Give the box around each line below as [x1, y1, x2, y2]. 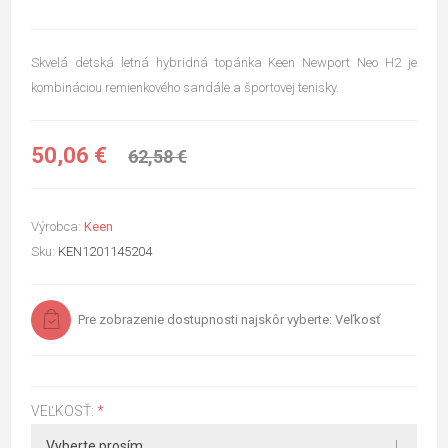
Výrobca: [31, 218, 81, 234]
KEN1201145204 [58, 243, 152, 259]
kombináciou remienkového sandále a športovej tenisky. [31, 80, 339, 96]
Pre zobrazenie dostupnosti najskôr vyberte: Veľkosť [78, 311, 381, 327]
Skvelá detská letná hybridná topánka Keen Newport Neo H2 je [31, 55, 417, 71]
